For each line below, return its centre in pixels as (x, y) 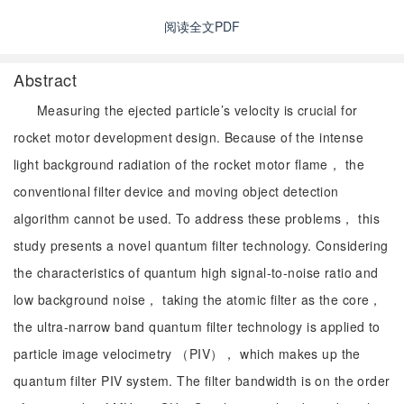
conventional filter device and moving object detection (176, 191)
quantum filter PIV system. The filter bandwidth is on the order (202, 381)
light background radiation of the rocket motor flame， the (189, 164)
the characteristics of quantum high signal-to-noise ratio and (196, 272)
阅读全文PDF (202, 26)
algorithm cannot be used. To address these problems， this (197, 218)
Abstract (46, 79)
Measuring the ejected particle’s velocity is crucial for (197, 110)
